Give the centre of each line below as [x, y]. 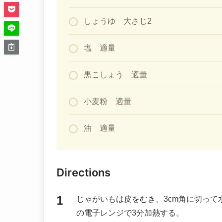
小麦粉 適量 [108, 102]
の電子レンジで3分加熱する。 [130, 213]
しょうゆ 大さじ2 [118, 21]
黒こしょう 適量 [115, 75]
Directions [83, 173]
